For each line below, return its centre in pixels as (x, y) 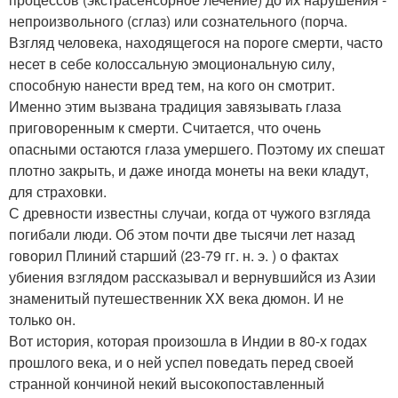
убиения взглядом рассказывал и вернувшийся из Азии (192, 277)
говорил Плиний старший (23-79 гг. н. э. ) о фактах (174, 255)
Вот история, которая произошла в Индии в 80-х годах (188, 341)
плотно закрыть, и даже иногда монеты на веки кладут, (189, 170)
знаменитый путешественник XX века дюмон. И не (176, 298)
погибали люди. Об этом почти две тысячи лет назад (182, 234)
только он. (42, 319)
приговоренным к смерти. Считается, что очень (165, 127)
